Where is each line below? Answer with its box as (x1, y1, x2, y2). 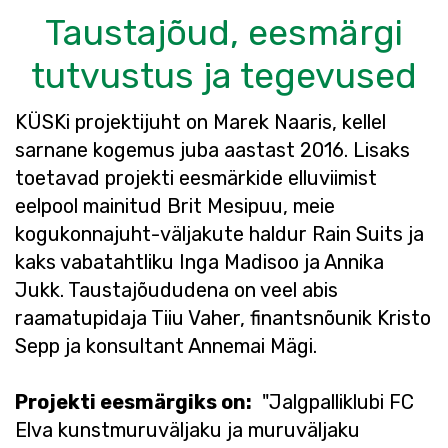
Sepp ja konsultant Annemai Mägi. (15, 334, 317, 358)
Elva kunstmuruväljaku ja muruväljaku (15, 418, 360, 442)
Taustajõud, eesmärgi (45, 11, 403, 54)
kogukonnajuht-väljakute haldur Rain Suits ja (15, 222, 424, 246)
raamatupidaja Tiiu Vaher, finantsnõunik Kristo (15, 306, 431, 330)
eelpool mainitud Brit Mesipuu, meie (15, 194, 335, 218)
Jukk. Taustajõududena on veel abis (15, 278, 338, 302)
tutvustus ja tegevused (31, 54, 417, 97)
